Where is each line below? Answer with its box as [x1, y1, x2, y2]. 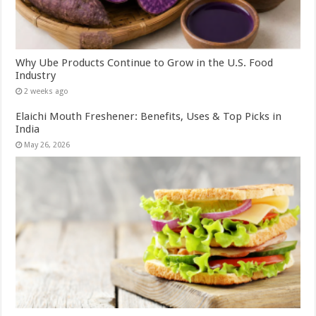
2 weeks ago [24, 87, 69, 97]
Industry [16, 69, 56, 83]
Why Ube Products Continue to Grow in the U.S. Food [16, 56, 274, 70]
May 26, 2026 [24, 140, 71, 150]
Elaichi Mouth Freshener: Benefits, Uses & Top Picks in [16, 110, 282, 123]
